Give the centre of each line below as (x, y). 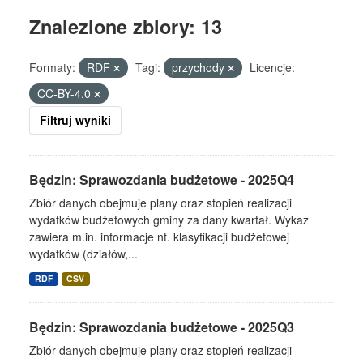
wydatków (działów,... (83, 254)
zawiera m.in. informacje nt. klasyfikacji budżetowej (159, 237)
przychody (200, 68)
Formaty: (52, 68)
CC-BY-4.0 (66, 94)
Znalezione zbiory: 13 (126, 27)
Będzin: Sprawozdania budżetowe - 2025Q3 (162, 327)
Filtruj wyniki (75, 120)
